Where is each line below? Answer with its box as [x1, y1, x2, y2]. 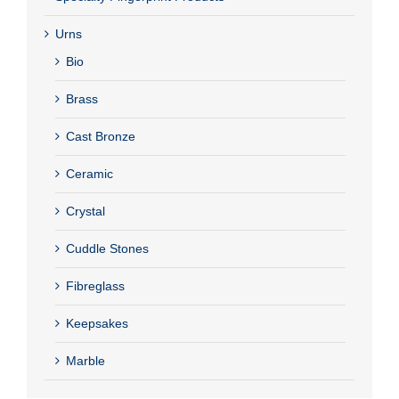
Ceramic [66, 166, 113, 181]
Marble [66, 353, 105, 368]
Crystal [66, 203, 105, 218]
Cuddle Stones [66, 240, 149, 256]
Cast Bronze [66, 128, 135, 143]
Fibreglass [66, 278, 125, 293]
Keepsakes [66, 315, 128, 330]
